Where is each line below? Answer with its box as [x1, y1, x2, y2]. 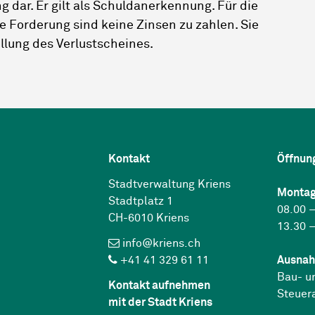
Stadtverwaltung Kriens [108, 179, 231, 191]
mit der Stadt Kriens [108, 297, 212, 309]
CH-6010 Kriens [108, 212, 189, 224]
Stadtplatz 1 [108, 195, 173, 207]
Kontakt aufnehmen [108, 280, 210, 292]
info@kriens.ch [122, 238, 200, 250]
